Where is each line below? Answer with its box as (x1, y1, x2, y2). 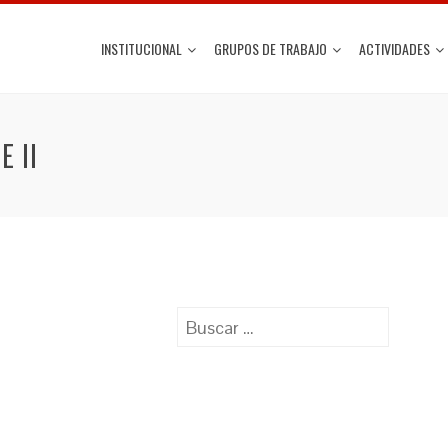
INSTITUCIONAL (101, 38, 182, 59)
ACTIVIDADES (359, 38, 430, 59)
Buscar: (176, 308, 234, 331)
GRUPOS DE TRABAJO (214, 38, 327, 59)
